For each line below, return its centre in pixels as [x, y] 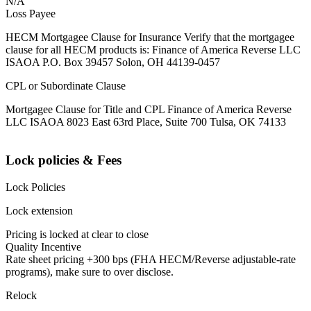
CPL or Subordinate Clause [66, 86]
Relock [21, 295]
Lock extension [39, 210]
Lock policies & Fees [64, 160]
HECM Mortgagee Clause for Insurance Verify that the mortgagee [150, 37]
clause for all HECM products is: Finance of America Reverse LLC [153, 50]
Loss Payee [31, 14]
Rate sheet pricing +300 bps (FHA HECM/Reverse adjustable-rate [151, 259]
